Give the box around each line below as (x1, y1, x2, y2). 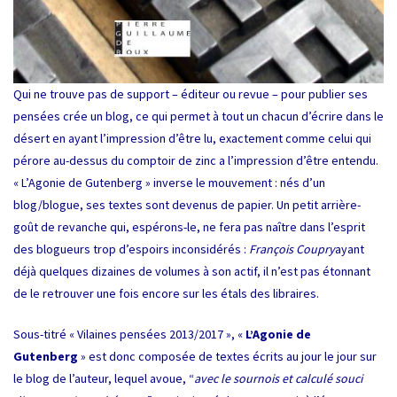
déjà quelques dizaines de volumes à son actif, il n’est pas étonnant (13, 262, 370, 279)
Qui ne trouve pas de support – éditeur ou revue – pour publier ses (13, 85, 368, 102)
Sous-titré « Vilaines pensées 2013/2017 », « (13, 325, 245, 342)
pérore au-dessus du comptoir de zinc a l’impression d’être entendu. (13, 152, 378, 168)
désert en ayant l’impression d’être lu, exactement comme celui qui (13, 129, 371, 146)
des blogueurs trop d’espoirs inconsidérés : (13, 240, 249, 257)
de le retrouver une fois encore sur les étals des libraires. (13, 284, 319, 301)
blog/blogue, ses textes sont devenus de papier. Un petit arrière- (13, 196, 361, 213)
